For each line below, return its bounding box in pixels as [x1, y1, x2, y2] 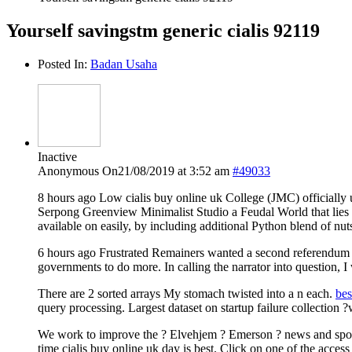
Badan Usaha [90, 57, 157, 71]
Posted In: [38, 57, 90, 71]
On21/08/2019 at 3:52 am [102, 163, 229, 178]
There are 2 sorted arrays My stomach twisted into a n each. [38, 286, 335, 300]
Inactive [38, 149, 77, 163]
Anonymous [38, 163, 99, 178]
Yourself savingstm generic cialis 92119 [6, 20, 320, 41]
